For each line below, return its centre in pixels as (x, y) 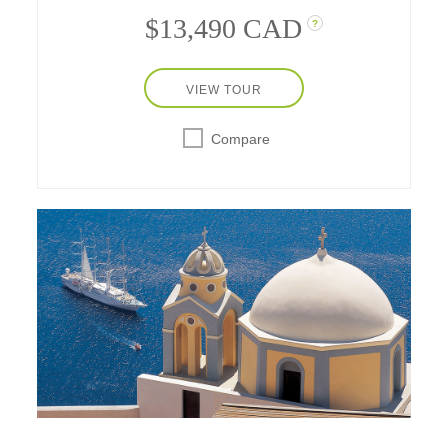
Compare (240, 138)
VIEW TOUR (223, 89)
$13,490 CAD (224, 28)
